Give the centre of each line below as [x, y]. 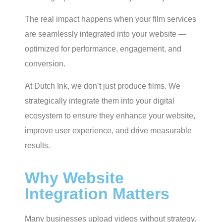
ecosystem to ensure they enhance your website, [110, 115]
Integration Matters [97, 194]
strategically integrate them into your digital [100, 101]
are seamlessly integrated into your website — [106, 34]
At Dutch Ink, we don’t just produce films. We [103, 86]
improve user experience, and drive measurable [108, 130]
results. [37, 145]
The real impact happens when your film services [111, 19]
